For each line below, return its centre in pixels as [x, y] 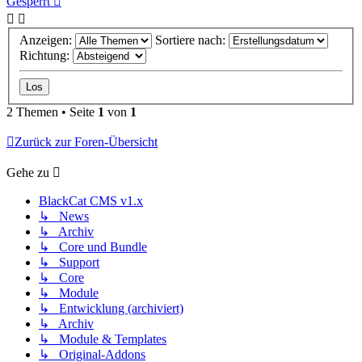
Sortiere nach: [192, 40]
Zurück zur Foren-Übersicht [86, 142]
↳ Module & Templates [103, 339]
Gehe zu [28, 173]
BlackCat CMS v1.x [91, 201]
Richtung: [46, 56]
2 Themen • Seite [52, 112]
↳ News [64, 217]
